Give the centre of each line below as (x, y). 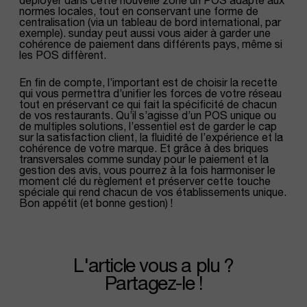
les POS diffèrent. (63, 54)
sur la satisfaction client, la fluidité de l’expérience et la (151, 137)
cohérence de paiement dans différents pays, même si (151, 44)
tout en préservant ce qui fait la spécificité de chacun (148, 104)
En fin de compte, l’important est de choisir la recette (148, 82)
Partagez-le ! (153, 283)
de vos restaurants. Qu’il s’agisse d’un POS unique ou (148, 115)
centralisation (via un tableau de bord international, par (150, 22)
